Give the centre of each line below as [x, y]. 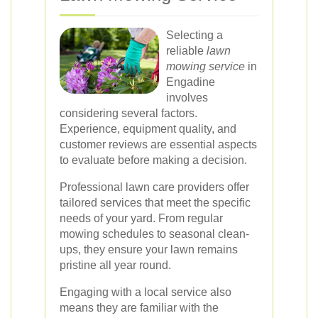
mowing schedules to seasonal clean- [154, 234]
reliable [186, 51]
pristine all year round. [115, 265]
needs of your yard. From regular [141, 218]
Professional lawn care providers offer [154, 187]
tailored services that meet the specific [155, 203]
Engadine [191, 82]
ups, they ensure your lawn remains [149, 250]
